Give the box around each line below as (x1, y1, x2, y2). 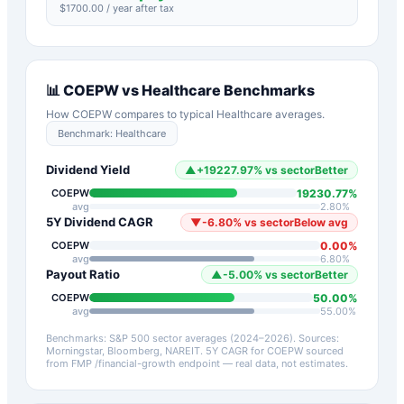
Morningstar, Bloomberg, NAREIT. (46, 344, 203, 357)
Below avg (294, 215, 348, 229)
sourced (303, 344, 344, 357)
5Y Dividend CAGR (46, 215, 153, 230)
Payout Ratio (46, 267, 120, 282)
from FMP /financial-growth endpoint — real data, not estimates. (46, 356, 348, 370)
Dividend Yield (46, 162, 130, 178)
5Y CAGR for (206, 344, 267, 357)
